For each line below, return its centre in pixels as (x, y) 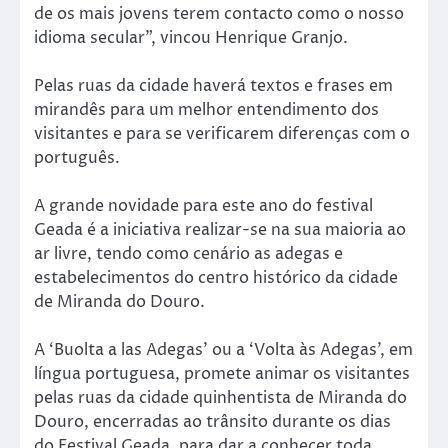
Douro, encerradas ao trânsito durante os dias (212, 422)
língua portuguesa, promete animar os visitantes (222, 374)
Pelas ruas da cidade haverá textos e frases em (213, 85)
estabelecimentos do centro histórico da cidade (216, 278)
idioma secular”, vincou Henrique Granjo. (191, 37)
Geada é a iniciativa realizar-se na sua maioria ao (220, 230)
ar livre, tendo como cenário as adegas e (188, 254)
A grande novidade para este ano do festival (203, 206)
